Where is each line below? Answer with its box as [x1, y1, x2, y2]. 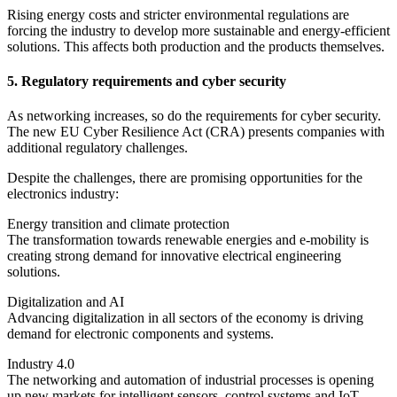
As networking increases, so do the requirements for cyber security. [7, 108, 381, 124]
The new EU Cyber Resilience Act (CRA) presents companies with [7, 124, 385, 140]
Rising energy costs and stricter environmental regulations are [7, 6, 349, 22]
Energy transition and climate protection [7, 216, 230, 232]
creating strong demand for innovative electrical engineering [7, 248, 341, 264]
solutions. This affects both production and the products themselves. [7, 38, 385, 54]
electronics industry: [7, 186, 119, 202]
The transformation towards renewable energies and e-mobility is [7, 232, 369, 248]
